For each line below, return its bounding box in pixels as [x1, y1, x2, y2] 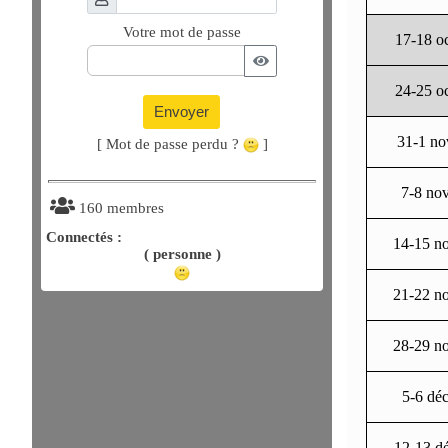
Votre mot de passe [122, 24, 241, 40]
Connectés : [46, 229, 122, 246]
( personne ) [143, 246, 221, 263]
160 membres [75, 200, 164, 217]
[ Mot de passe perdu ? [96, 135, 243, 152]
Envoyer [154, 102, 210, 120]
